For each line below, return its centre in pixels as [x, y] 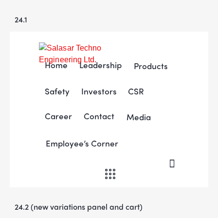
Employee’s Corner [82, 143]
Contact [99, 116]
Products [151, 65]
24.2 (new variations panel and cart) [79, 207]
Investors [99, 91]
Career [58, 116]
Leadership [100, 64]
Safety [57, 91]
